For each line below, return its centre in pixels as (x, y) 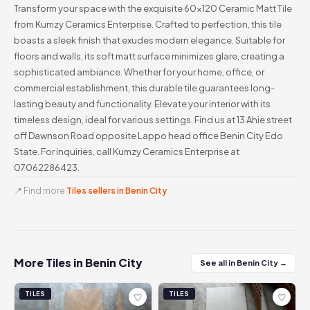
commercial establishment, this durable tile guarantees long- (144, 88)
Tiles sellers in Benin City (117, 191)
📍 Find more (40, 191)
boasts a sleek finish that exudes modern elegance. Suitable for (149, 40)
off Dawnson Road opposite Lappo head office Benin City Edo (148, 136)
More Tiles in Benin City (78, 263)
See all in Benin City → (244, 263)
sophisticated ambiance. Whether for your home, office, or (139, 72)
